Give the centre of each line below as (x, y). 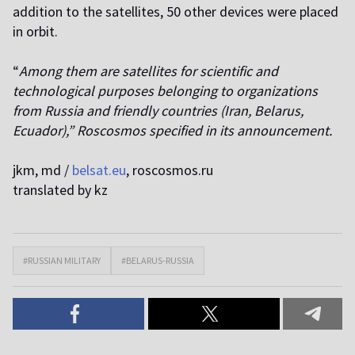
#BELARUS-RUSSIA (158, 261)
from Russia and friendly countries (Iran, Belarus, (158, 111)
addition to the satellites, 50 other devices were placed (176, 12)
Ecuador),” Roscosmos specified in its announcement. (172, 131)
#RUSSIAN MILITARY (62, 261)
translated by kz (60, 190)
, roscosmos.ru (170, 170)
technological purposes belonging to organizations (165, 91)
